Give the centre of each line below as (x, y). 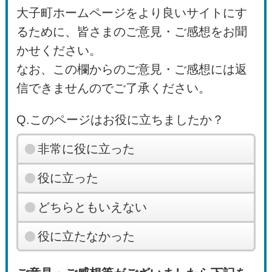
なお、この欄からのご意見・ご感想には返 (132, 70)
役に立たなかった (86, 236)
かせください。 (59, 51)
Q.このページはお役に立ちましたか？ (121, 120)
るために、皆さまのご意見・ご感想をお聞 (132, 32)
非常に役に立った (86, 149)
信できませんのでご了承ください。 (114, 88)
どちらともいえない (92, 207)
